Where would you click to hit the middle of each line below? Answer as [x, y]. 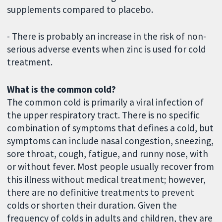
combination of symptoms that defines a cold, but [111, 128]
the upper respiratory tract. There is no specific [104, 115]
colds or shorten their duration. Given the [92, 205]
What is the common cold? [62, 89]
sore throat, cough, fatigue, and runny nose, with [108, 154]
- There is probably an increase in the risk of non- [107, 36]
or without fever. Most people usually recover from [111, 167]
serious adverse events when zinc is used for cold [107, 49]
